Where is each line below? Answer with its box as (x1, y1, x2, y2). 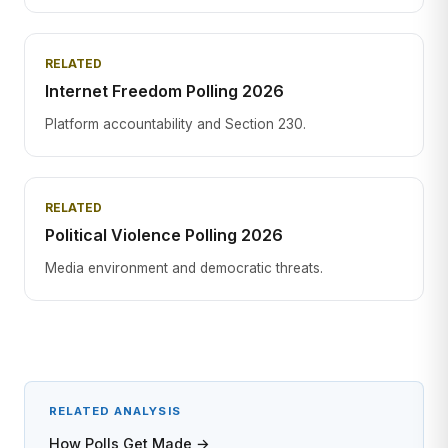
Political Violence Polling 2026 (45, 225, 283, 245)
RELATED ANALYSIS (49, 404, 181, 418)
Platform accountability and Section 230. (45, 116, 306, 132)
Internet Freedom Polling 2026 (45, 81, 284, 101)
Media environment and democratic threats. (45, 260, 323, 276)
